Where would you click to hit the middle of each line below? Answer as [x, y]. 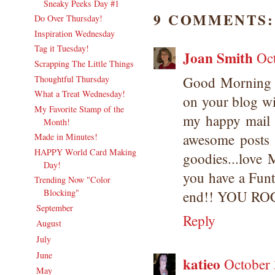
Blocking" [61, 193]
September [56, 207]
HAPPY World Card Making [85, 152]
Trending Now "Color [72, 180]
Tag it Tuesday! [61, 48]
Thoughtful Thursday [72, 79]
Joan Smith [218, 57]
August [50, 223]
